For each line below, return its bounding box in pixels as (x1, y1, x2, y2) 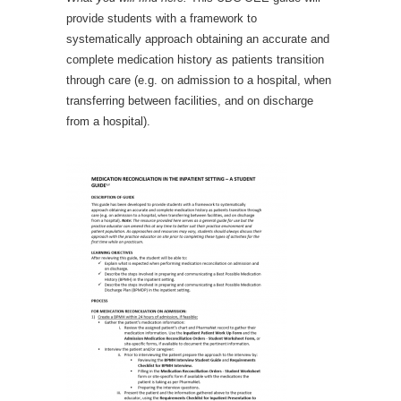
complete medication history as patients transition (66, 52, 324, 66)
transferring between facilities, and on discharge (66, 93, 313, 107)
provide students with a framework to (66, 11, 257, 25)
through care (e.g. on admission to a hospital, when (66, 73, 331, 87)
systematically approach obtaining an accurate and (66, 31, 329, 46)
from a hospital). (66, 114, 150, 128)
